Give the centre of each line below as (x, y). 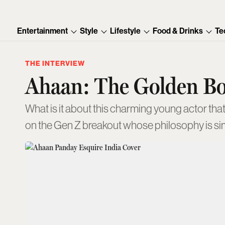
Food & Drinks (178, 31)
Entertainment (43, 31)
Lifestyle (126, 31)
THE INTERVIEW (55, 64)
